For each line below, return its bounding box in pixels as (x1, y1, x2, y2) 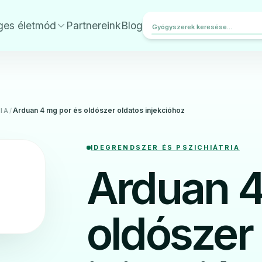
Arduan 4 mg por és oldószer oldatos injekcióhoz (13, 106, 185, 115)
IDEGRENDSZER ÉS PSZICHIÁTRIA (91, 143, 240, 152)
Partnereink (66, 19, 121, 32)
